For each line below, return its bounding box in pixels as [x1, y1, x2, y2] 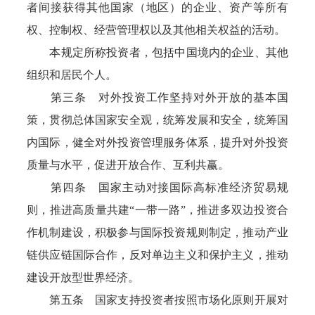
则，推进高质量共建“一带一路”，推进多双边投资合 [27, 204, 288, 216]
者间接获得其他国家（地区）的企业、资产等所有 [27, 1, 288, 13]
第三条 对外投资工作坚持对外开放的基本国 [27, 91, 288, 103]
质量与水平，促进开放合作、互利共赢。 [27, 159, 230, 171]
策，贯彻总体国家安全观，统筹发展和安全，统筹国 [27, 114, 288, 126]
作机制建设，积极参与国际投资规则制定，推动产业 [27, 226, 288, 238]
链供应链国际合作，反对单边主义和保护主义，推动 [27, 249, 288, 261]
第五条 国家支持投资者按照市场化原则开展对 [27, 294, 288, 306]
